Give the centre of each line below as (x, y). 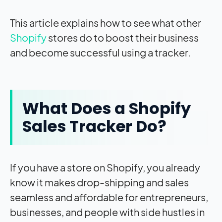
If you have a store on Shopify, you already (105, 167)
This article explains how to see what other (106, 23)
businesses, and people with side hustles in (107, 212)
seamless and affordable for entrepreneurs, (109, 197)
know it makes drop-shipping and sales (99, 182)
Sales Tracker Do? (94, 126)
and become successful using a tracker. (100, 53)
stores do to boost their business (123, 38)
